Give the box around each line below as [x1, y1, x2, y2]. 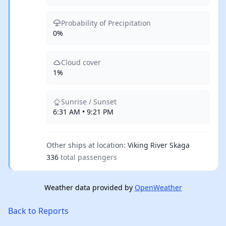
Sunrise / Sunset [61, 97, 117, 106]
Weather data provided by [44, 183, 135, 192]
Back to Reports [8, 205, 69, 216]
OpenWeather [134, 183, 182, 192]
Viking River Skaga [128, 140, 190, 150]
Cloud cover [61, 58, 101, 67]
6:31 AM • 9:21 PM [53, 107, 114, 117]
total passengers [61, 152, 117, 162]
